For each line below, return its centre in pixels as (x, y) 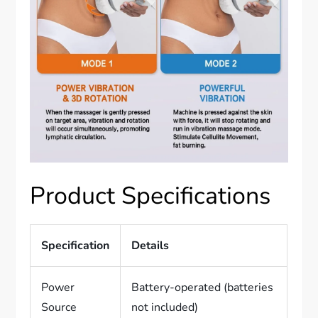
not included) (165, 308)
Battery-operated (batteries (203, 288)
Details (150, 246)
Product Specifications (150, 196)
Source (59, 308)
